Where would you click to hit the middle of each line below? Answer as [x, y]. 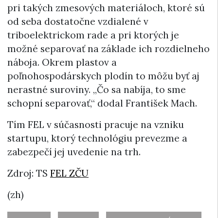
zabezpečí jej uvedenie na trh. [74, 152]
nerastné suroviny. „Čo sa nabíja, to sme [97, 90]
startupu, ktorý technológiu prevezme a [97, 138]
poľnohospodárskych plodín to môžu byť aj [103, 76]
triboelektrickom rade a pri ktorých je [93, 35]
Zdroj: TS [29, 173]
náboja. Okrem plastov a [62, 63]
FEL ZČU [69, 173]
